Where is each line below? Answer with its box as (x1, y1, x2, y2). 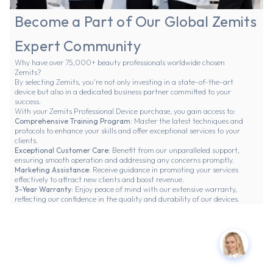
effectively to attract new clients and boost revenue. (15, 175, 184, 185)
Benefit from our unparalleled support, (112, 146, 239, 155)
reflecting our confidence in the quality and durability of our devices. (15, 194, 239, 204)
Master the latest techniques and (134, 116, 243, 126)
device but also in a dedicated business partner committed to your (15, 87, 231, 97)
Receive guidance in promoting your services (93, 165, 238, 175)
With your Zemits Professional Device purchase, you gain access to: (15, 107, 235, 116)
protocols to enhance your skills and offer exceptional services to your (15, 126, 240, 136)
